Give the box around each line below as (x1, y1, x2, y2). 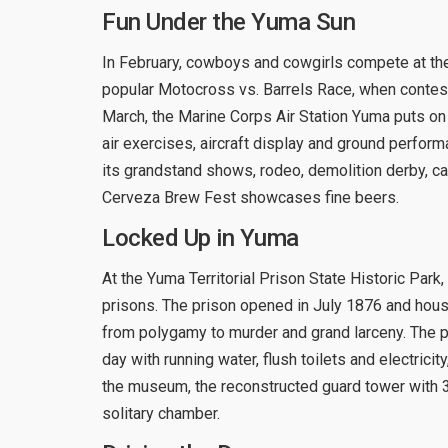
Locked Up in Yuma (102, 223, 299, 252)
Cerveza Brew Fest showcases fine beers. (102, 187, 399, 207)
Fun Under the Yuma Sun (102, 7, 355, 36)
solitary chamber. (102, 403, 220, 423)
